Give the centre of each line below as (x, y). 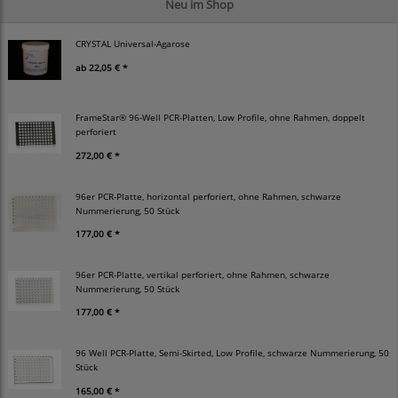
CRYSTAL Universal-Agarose (133, 44)
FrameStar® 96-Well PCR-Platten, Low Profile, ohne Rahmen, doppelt (220, 118)
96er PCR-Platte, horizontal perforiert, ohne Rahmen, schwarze (208, 196)
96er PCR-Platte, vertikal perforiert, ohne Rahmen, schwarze (203, 275)
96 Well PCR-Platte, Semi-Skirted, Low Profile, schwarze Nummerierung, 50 (232, 353)
